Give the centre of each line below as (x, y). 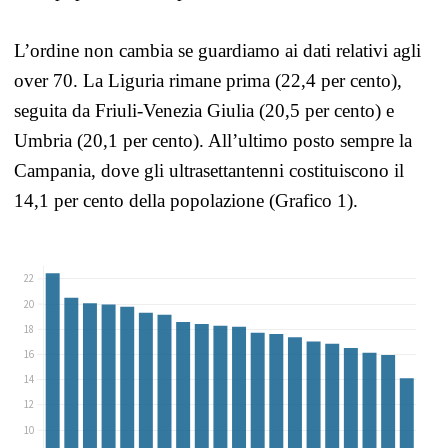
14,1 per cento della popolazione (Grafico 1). (186, 200)
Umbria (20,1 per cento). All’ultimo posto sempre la (213, 140)
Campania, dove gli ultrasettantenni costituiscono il (209, 170)
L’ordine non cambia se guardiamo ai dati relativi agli (217, 50)
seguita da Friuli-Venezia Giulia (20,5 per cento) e (204, 110)
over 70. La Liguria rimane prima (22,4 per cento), (208, 80)
